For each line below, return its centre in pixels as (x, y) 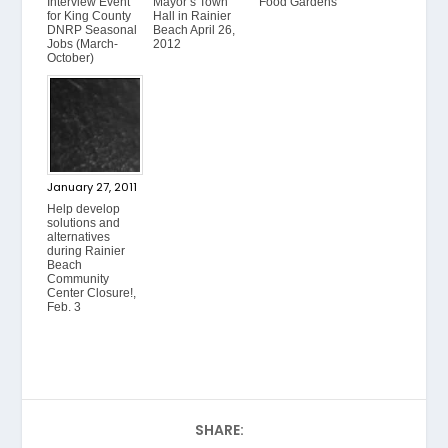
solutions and (84, 223)
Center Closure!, (92, 293)
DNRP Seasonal (92, 30)
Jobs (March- (83, 44)
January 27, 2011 (92, 187)
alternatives (79, 237)
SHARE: (219, 430)
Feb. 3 (64, 307)
